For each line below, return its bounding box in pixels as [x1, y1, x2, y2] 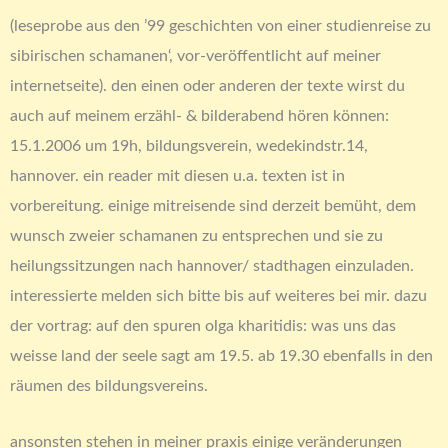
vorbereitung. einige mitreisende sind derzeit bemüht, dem [10, 197, 416, 214]
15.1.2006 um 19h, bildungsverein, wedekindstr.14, [10, 137, 368, 154]
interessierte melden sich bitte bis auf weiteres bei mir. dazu [10, 287, 427, 304]
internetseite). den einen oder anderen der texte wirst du [10, 77, 405, 94]
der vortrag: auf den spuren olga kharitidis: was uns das [10, 317, 396, 334]
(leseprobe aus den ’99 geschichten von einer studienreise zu [10, 17, 431, 34]
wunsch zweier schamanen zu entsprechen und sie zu [10, 227, 383, 244]
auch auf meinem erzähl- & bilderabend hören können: [10, 107, 389, 124]
